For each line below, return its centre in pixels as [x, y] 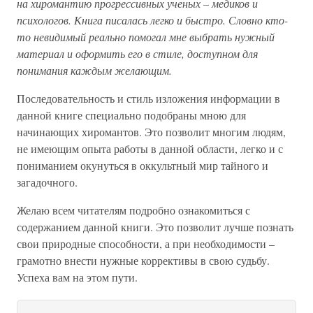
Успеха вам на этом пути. [77, 277]
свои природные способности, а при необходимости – [146, 243]
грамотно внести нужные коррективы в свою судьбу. [143, 260]
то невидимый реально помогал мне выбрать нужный [146, 37]
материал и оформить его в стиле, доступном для [137, 53]
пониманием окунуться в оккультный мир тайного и [143, 165]
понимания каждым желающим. [94, 70]
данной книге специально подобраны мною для [131, 115]
